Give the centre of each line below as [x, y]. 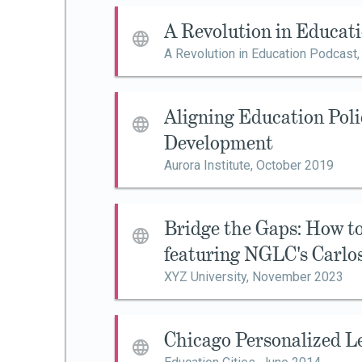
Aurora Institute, [210, 165]
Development [219, 143]
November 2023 [298, 277]
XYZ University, [208, 277]
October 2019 [295, 165]
